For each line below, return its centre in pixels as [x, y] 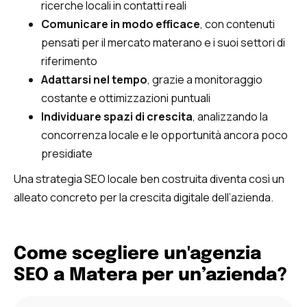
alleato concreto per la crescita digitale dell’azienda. [144, 197]
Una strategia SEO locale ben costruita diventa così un [149, 179]
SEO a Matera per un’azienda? [150, 275]
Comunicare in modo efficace [121, 24]
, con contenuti [237, 24]
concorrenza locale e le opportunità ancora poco [164, 135]
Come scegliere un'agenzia [137, 254]
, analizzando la [230, 116]
